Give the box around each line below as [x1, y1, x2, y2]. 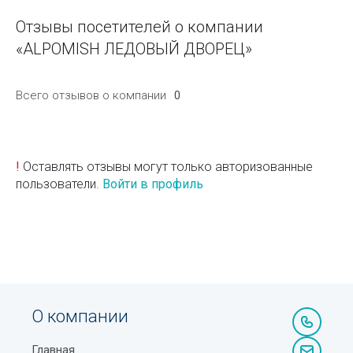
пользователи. [16, 176, 102, 191]
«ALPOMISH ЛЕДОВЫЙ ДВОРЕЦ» [16, 39, 252, 58]
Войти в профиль [102, 176, 203, 191]
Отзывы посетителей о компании [16, 17, 263, 36]
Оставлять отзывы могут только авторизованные [20, 158, 313, 174]
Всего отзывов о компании [16, 87, 166, 102]
